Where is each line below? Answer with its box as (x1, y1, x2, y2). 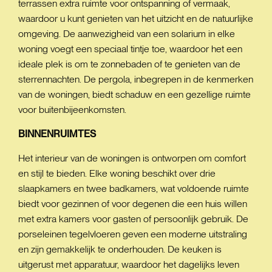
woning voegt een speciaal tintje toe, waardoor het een (18, 43, 242, 55)
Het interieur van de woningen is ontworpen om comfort (18, 152, 246, 164)
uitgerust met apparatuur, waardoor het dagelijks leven (18, 259, 239, 270)
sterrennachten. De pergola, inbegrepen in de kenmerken (18, 73, 253, 85)
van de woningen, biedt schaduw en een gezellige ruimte (18, 89, 251, 100)
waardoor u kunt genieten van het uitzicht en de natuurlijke (18, 13, 253, 24)
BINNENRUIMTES (18, 128, 96, 140)
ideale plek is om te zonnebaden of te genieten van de (18, 58, 240, 70)
